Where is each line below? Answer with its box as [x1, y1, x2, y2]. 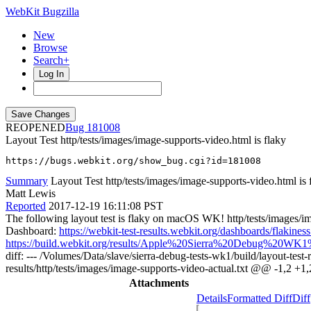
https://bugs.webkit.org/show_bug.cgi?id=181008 [6, 155, 261, 166]
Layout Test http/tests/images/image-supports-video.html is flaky [6, 134, 286, 146]
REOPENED [6, 121, 65, 133]
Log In [39, 69, 64, 79]
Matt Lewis [6, 187, 56, 199]
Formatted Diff [227, 292, 292, 304]
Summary [6, 175, 48, 187]
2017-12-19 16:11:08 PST [49, 200, 163, 212]
